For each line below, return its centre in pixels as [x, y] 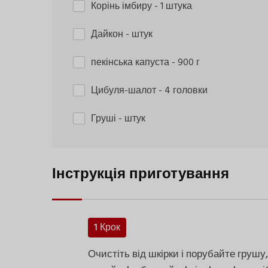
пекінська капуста [131, 63]
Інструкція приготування [141, 175]
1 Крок [107, 228]
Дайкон [108, 35]
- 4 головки [183, 91]
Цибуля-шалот [125, 91]
